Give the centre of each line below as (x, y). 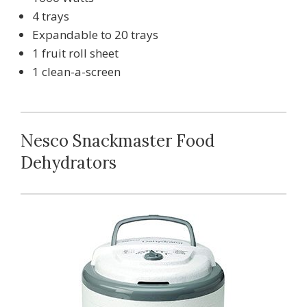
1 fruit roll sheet (75, 53)
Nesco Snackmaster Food (118, 140)
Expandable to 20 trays (95, 34)
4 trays (51, 16)
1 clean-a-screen (76, 71)
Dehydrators (69, 162)
